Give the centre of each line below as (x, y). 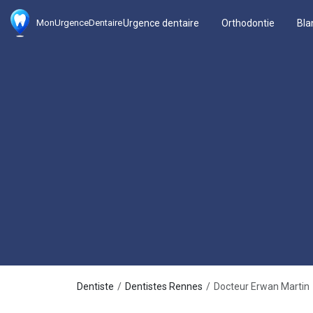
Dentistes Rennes (163, 286)
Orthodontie (248, 23)
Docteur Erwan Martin (261, 286)
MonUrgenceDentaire (80, 23)
